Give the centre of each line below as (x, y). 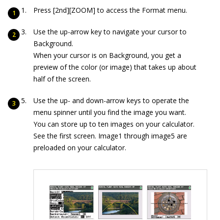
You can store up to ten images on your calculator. (114, 124)
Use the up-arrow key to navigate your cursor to (110, 32)
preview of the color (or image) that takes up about (115, 67)
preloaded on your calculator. (80, 148)
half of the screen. (62, 79)
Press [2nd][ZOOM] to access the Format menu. (110, 10)
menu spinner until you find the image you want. (110, 112)
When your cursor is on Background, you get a (107, 55)
